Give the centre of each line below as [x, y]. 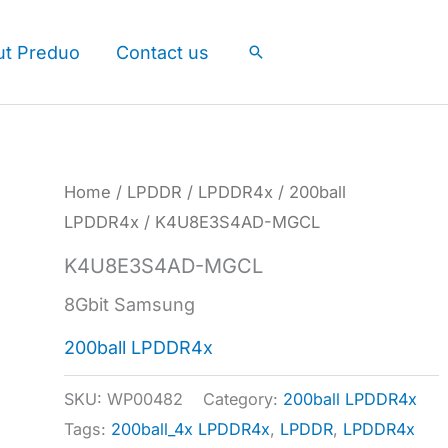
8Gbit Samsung [130, 304]
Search [276, 52]
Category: [243, 398]
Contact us [162, 52]
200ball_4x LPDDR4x [191, 428]
